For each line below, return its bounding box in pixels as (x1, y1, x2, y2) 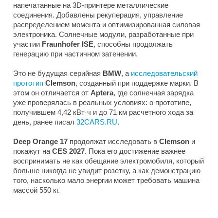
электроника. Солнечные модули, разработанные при (13, 30, 194, 38)
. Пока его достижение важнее (85, 146, 185, 155)
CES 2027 (52, 146, 85, 155)
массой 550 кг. (13, 185, 60, 194)
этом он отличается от (13, 88, 91, 97)
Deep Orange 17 (13, 137, 70, 145)
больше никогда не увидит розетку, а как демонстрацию (13, 166, 200, 175)
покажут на (13, 146, 52, 155)
